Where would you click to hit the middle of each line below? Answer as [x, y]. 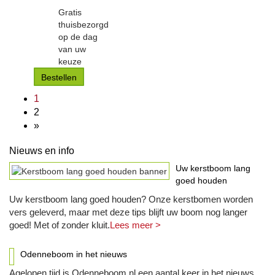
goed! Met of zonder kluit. [60, 225]
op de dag [78, 37]
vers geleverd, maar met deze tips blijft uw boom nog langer [128, 212]
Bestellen [59, 77]
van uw [72, 49]
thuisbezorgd [83, 25]
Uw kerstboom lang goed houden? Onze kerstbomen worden [131, 199]
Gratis [70, 12]
